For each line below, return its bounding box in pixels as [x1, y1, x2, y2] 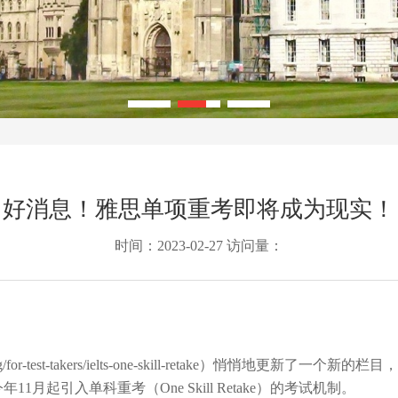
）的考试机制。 [256, 380, 355, 395]
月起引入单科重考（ [32, 380, 160, 395]
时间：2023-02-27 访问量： [115, 238, 283, 253]
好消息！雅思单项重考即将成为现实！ [3, 196, 395, 222]
